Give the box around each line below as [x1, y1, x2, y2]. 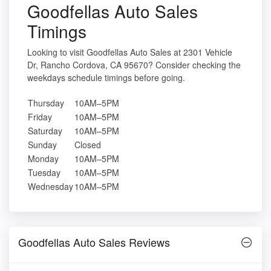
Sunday [28, 138, 57, 151]
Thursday [28, 96, 64, 109]
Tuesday [28, 166, 60, 178]
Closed [74, 138, 101, 151]
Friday [28, 110, 52, 123]
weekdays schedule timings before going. [27, 71, 185, 83]
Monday [28, 152, 59, 165]
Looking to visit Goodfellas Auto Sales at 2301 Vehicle [27, 45, 232, 58]
